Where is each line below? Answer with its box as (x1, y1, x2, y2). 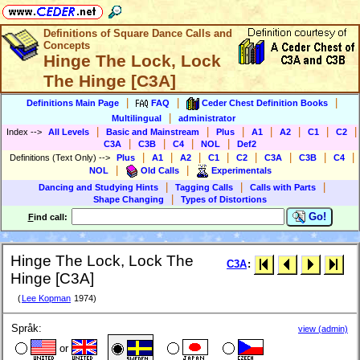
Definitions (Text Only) (9, 153, 99, 162)
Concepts (43, 39, 90, 51)
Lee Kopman (22, 293, 71, 304)
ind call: (33, 212, 70, 222)
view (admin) (298, 324, 348, 334)
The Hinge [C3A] (43, 72, 176, 91)
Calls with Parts (250, 182, 316, 192)
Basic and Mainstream (106, 127, 199, 137)
